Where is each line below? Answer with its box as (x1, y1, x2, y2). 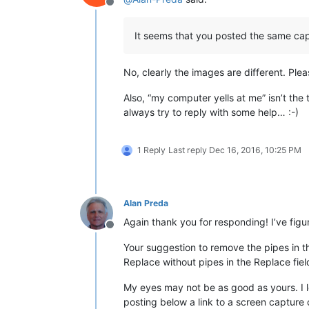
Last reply (168, 144, 209, 155)
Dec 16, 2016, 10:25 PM (209, 144, 301, 155)
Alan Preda (123, 197, 168, 208)
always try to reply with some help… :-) (123, 106, 299, 118)
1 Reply (137, 144, 166, 155)
